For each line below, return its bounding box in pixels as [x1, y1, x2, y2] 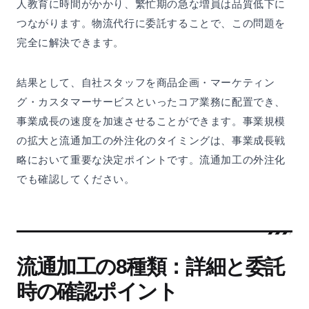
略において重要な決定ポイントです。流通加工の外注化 [17, 154, 286, 166]
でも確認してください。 [17, 173, 135, 186]
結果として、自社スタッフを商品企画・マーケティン [17, 77, 275, 89]
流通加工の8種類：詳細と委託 [17, 255, 285, 279]
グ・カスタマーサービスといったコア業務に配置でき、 [17, 96, 286, 108]
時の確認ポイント [17, 280, 178, 303]
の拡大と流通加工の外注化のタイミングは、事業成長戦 [17, 134, 286, 147]
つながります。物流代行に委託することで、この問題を [17, 17, 286, 30]
